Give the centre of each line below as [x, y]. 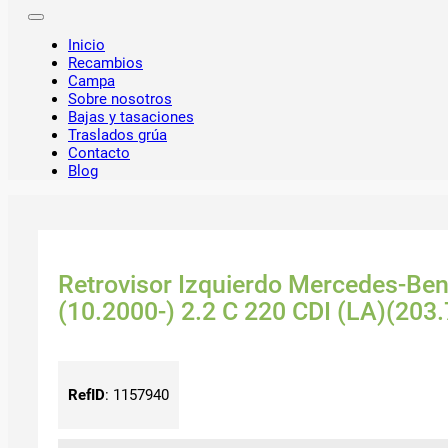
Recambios [105, 63]
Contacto [99, 153]
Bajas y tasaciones [131, 117]
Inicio [86, 45]
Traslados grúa [117, 135]
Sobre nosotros [120, 99]
